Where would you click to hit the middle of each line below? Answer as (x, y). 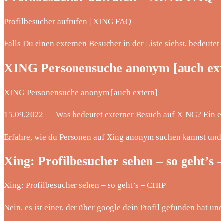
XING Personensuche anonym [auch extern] (81, 92)
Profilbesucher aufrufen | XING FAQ (68, 22)
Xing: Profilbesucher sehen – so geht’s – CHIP (85, 185)
